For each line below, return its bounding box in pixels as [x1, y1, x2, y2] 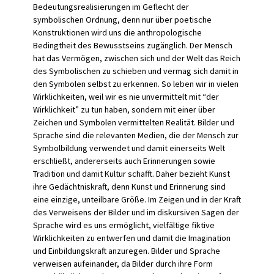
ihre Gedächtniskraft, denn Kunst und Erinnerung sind [33, 181, 226, 192]
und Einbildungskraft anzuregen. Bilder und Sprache [33, 245, 220, 256]
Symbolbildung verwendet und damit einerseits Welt [33, 143, 225, 154]
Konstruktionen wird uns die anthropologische [33, 27, 202, 38]
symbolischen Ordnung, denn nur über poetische [33, 14, 212, 25]
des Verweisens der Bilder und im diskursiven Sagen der [33, 207, 239, 218]
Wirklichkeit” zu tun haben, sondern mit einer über [33, 104, 215, 115]
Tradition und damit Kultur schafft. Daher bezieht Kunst [33, 168, 230, 179]
